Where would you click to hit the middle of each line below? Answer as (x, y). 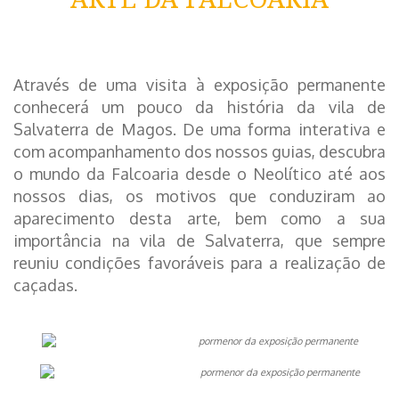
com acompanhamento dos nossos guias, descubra (199, 151)
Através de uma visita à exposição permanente (199, 85)
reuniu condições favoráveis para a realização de (199, 263)
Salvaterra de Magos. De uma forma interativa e (199, 129)
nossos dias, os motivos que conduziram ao (199, 196)
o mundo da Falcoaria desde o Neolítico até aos (199, 174)
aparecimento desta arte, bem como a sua (199, 218)
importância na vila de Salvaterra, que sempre (199, 240)
